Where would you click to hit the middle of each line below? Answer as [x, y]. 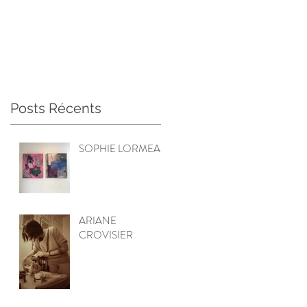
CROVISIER [106, 235]
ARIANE [98, 220]
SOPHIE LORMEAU [123, 148]
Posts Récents [56, 108]
